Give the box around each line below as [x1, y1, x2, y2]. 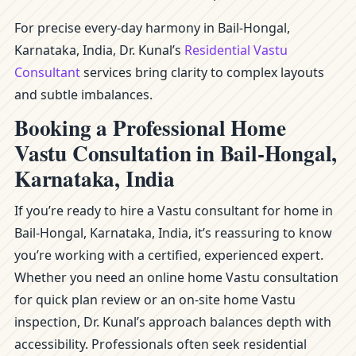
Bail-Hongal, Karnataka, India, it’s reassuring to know [14, 224, 332, 242]
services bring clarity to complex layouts [80, 64, 324, 81]
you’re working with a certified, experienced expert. [14, 246, 323, 264]
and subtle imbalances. [14, 86, 153, 103]
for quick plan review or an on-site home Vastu [14, 291, 296, 308]
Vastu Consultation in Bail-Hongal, [14, 137, 338, 168]
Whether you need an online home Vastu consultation [14, 269, 339, 286]
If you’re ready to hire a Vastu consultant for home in [14, 202, 333, 219]
